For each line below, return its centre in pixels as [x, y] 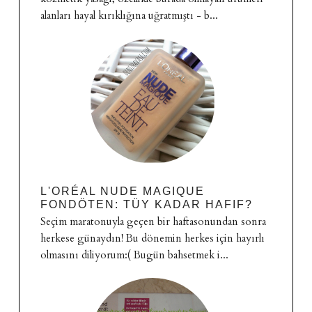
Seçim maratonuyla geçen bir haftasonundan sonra [153, 221]
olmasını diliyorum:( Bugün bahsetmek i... [134, 255]
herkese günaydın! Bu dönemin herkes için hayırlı [152, 238]
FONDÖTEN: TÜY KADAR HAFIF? [146, 204]
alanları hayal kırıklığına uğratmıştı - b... [129, 15]
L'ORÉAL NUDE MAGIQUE [122, 191]
